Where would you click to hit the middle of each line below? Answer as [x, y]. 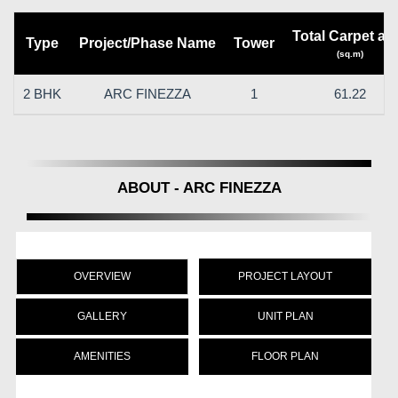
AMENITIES [102, 356]
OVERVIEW [102, 276]
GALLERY [102, 316]
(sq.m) [350, 53]
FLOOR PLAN [285, 356]
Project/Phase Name [147, 43]
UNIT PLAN [285, 316]
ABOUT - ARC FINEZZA [199, 187]
